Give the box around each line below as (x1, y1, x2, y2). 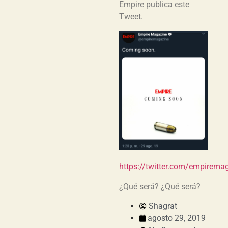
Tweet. (119, 12, 143, 22)
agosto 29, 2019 (148, 213, 206, 223)
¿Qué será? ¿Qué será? (119, 181, 201, 191)
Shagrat (149, 201, 177, 211)
